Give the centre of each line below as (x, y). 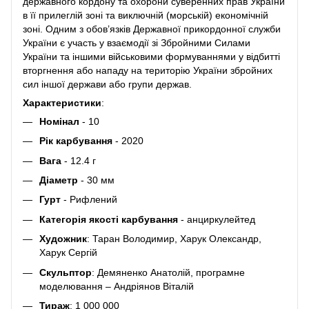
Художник (63, 239)
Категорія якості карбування (109, 219)
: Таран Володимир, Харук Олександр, (174, 239)
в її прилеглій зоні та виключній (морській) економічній (146, 15)
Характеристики (62, 102)
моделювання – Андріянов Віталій (117, 286)
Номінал (59, 121)
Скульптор (66, 272)
